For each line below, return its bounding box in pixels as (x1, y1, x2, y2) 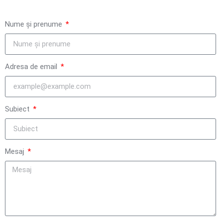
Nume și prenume (5, 20, 64, 29)
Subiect (5, 105, 32, 114)
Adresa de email (5, 62, 59, 72)
